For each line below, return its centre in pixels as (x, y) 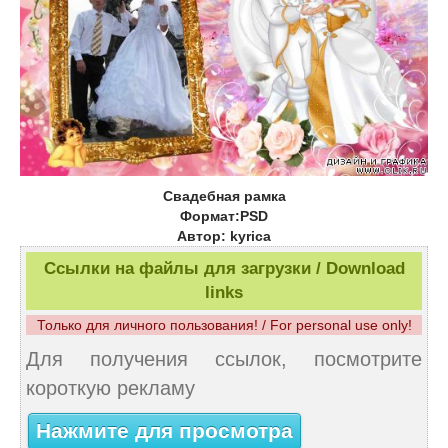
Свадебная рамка (224, 195)
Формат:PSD (224, 215)
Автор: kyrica (224, 235)
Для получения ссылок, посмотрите (224, 358)
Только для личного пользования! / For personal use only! (224, 324)
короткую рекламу (110, 387)
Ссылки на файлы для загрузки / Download (224, 268)
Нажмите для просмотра (164, 431)
